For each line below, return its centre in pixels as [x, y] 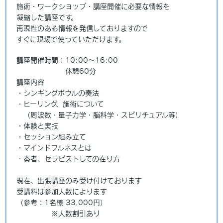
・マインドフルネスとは [54, 148]
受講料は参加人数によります [62, 192]
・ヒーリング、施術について [60, 104]
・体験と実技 [37, 126]
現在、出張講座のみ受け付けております [79, 181]
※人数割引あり [58, 214]
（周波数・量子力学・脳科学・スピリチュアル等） [99, 115]
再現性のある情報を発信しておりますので [82, 29]
